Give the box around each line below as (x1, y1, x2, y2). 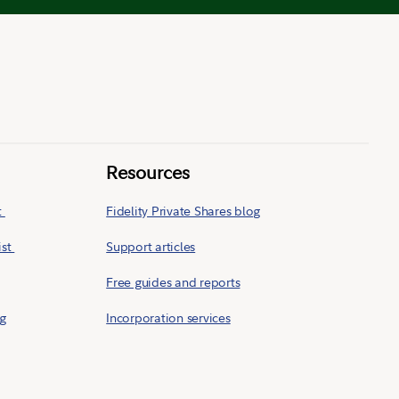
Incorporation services (106, 309, 231, 326)
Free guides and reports (106, 273, 240, 290)
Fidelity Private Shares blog (106, 202, 261, 219)
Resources (106, 160, 191, 184)
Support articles (106, 238, 196, 255)
